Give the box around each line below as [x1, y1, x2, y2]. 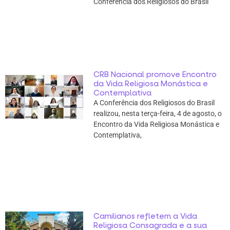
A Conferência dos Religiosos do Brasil [93, 99, 215, 107]
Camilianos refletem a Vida [93, 210, 197, 221]
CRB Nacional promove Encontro [93, 69, 217, 80]
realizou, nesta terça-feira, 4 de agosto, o [93, 109, 222, 118]
